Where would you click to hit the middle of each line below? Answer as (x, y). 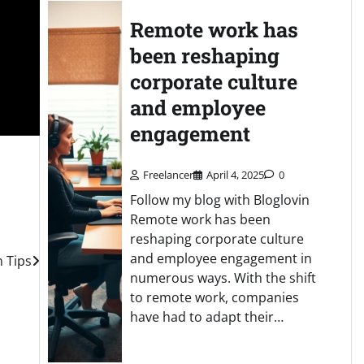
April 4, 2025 (235, 175)
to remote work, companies (214, 298)
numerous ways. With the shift (223, 278)
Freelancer (168, 175)
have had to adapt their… (206, 317)
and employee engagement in (221, 259)
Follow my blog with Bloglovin (219, 200)
